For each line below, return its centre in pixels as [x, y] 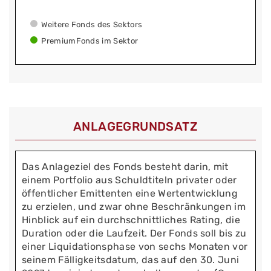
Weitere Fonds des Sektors [92, 25]
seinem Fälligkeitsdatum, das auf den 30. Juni [131, 260]
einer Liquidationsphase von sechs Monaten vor [135, 246]
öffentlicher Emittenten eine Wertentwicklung [130, 193]
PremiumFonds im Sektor [90, 41]
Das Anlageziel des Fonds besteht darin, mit [125, 166]
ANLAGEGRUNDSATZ [135, 127]
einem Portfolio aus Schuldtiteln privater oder [129, 180]
